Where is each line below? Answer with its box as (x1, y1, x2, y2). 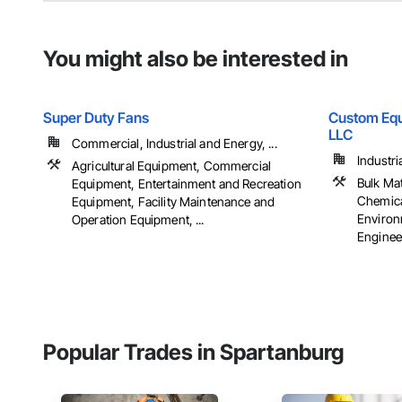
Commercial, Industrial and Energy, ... (72, 135, 277, 152)
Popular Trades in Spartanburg (43, 339, 344, 366)
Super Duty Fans (43, 109, 149, 127)
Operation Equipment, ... (72, 212, 205, 228)
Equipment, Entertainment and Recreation (72, 176, 301, 192)
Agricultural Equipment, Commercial (72, 158, 272, 174)
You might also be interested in (43, 46, 348, 73)
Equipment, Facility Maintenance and (72, 194, 275, 210)
